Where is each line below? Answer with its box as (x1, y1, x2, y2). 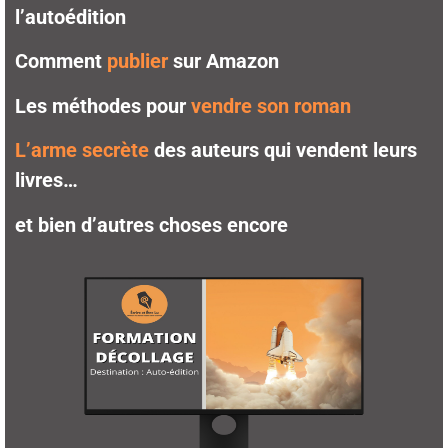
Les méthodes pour (15, 93, 191, 118)
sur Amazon (168, 49, 279, 74)
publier (107, 49, 168, 74)
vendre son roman (191, 93, 351, 118)
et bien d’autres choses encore (15, 212, 288, 237)
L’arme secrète (15, 138, 149, 163)
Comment (15, 49, 107, 74)
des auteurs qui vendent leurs (149, 138, 417, 163)
